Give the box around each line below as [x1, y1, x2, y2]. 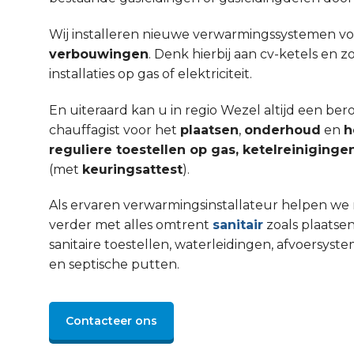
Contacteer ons [66, 314, 157, 329]
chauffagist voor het [49, 122, 180, 137]
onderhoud [244, 122, 321, 137]
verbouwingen [49, 46, 149, 62]
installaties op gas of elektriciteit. [49, 66, 252, 81]
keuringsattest [82, 161, 183, 177]
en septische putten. [49, 257, 179, 273]
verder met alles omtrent [49, 217, 213, 233]
